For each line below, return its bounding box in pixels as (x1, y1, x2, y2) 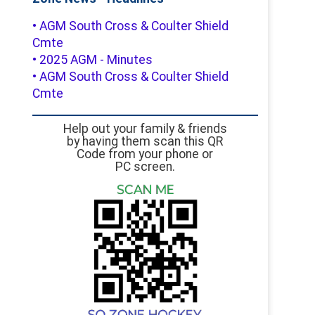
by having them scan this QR (67, 134, 224, 149)
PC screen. (115, 160, 175, 174)
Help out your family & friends (63, 122, 227, 136)
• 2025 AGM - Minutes (32, 52, 153, 67)
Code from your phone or (77, 147, 214, 162)
